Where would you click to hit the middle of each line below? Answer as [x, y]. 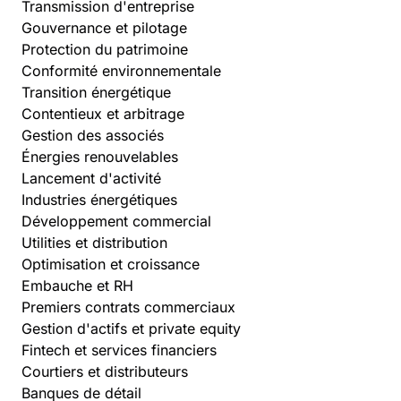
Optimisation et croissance [111, 264]
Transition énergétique [96, 92]
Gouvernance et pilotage [104, 27]
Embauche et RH [77, 285]
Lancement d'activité [91, 178]
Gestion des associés [93, 135]
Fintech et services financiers [119, 350]
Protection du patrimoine [105, 49]
